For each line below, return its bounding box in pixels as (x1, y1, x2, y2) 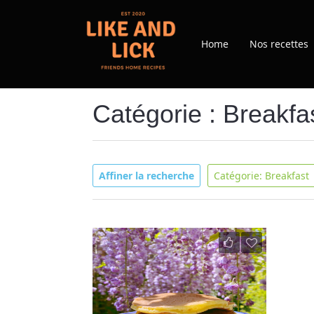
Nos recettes (249, 37, 308, 51)
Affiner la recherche (99, 168, 194, 182)
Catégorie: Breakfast (214, 168, 312, 182)
